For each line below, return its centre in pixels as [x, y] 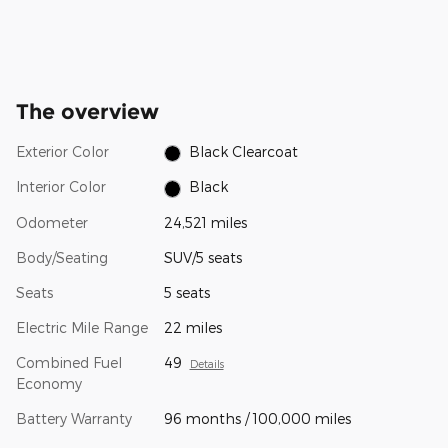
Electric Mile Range [82, 327]
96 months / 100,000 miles [257, 418]
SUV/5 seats [202, 257]
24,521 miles [205, 222]
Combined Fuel [69, 362]
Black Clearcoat [244, 152]
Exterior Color [62, 152]
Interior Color [61, 187]
